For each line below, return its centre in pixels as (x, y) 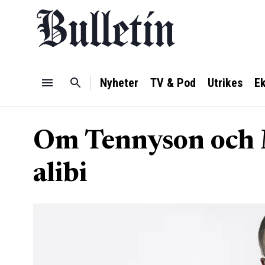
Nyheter (119, 83)
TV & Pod (173, 83)
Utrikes (225, 83)
